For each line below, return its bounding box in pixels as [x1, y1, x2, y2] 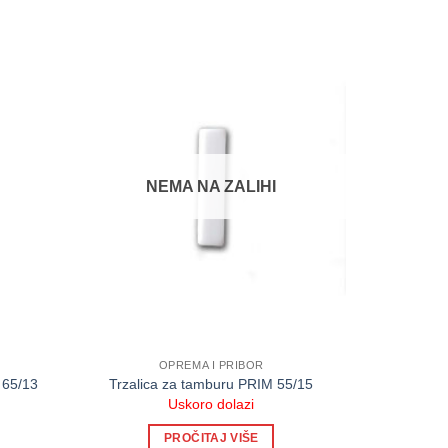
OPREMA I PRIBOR [158, 359, 264, 372]
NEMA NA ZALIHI [146, 178, 277, 196]
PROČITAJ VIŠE [164, 432, 259, 445]
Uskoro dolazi [168, 396, 255, 413]
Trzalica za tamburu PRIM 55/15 [109, 375, 314, 392]
